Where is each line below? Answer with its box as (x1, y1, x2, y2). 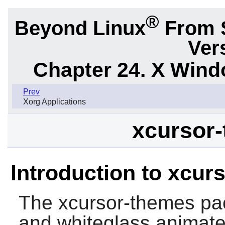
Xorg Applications (23, 97, 86, 106)
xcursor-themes (58, 192, 195, 214)
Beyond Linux (14, 17, 146, 39)
